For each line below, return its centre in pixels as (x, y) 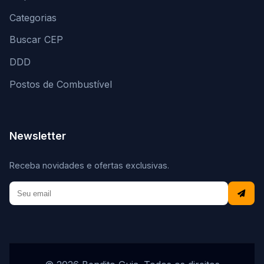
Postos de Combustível (61, 84)
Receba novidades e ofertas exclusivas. (89, 165)
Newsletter (38, 136)
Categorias (33, 17)
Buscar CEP (36, 40)
